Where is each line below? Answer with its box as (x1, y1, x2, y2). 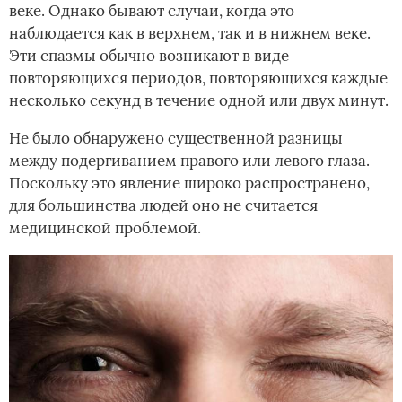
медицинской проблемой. (9, 217, 201, 238)
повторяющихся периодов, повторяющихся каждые (9, 67, 388, 88)
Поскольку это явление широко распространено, (9, 172, 370, 193)
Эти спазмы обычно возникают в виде (9, 45, 289, 66)
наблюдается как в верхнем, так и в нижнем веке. (9, 22, 371, 43)
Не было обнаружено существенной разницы (9, 127, 343, 148)
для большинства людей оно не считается (9, 195, 318, 215)
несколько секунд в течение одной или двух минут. (9, 90, 389, 110)
